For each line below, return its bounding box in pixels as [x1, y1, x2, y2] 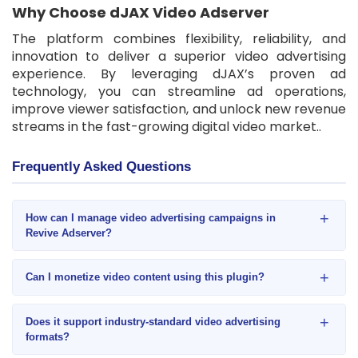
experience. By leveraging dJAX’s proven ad [12, 64, 346, 83]
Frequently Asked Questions [12, 158, 191, 174]
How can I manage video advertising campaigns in [26, 211, 276, 224]
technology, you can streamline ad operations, [12, 82, 346, 101]
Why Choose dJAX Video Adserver [12, 2, 269, 22]
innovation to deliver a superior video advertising [12, 46, 346, 66]
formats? [26, 330, 70, 343]
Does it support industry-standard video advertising [26, 315, 280, 328]
